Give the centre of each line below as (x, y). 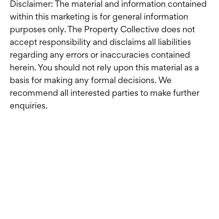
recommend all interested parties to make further (105, 93)
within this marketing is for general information (99, 17)
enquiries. (29, 106)
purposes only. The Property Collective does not (102, 29)
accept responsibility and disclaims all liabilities (100, 42)
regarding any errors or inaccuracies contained (100, 55)
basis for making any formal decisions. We (91, 80)
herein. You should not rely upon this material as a (104, 67)
